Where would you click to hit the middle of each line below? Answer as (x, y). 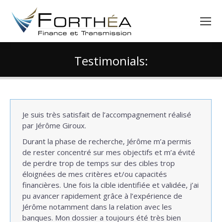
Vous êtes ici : (134, 75)
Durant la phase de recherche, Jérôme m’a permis (107, 141)
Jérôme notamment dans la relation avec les (97, 207)
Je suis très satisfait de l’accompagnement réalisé (107, 114)
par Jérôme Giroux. (54, 125)
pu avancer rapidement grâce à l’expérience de (102, 196)
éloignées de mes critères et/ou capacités (95, 174)
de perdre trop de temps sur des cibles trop (99, 163)
